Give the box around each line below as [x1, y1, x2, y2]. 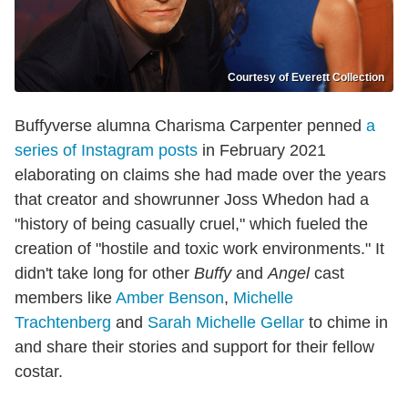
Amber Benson [116, 288, 224, 307]
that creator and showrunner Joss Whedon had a [15, 189, 369, 209]
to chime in [304, 312, 388, 331]
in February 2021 [198, 140, 326, 159]
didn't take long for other [15, 263, 194, 282]
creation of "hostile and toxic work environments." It [15, 239, 384, 258]
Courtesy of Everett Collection [228, 70, 384, 84]
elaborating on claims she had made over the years [15, 165, 386, 184]
